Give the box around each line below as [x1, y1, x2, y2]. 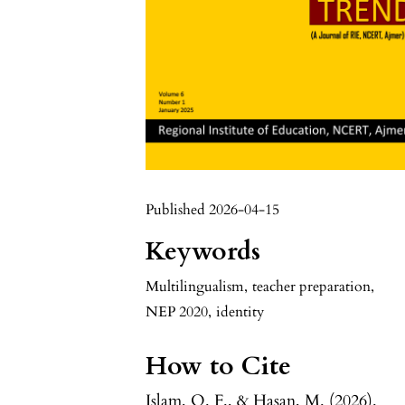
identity [216, 302, 265, 323]
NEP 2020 [146, 302, 209, 323]
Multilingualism [146, 277, 245, 297]
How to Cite [146, 349, 292, 384]
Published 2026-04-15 [146, 200, 280, 221]
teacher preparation [252, 277, 372, 297]
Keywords [146, 234, 261, 269]
